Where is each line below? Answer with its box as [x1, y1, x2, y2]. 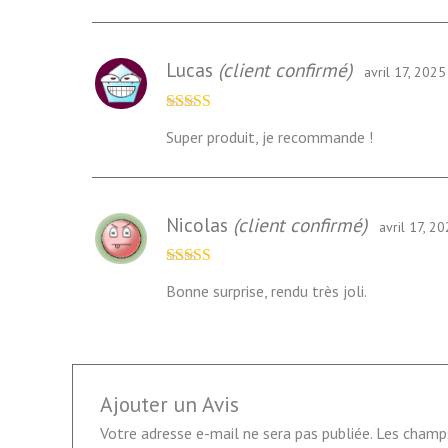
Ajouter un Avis [99, 390, 239, 419]
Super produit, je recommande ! [166, 126, 373, 147]
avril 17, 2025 [364, 62, 446, 81]
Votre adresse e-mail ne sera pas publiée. [99, 423, 372, 444]
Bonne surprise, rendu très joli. [166, 281, 367, 302]
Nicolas [166, 211, 233, 237]
